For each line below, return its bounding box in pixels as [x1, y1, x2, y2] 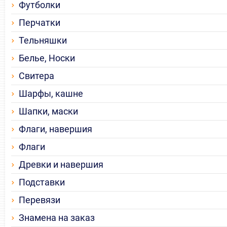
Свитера [19, 70, 54, 82]
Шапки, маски [19, 106, 78, 117]
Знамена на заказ [19, 212, 95, 223]
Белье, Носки [19, 53, 75, 64]
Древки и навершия [19, 159, 103, 170]
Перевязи [19, 195, 60, 206]
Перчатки [19, 17, 60, 28]
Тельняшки [19, 35, 67, 46]
